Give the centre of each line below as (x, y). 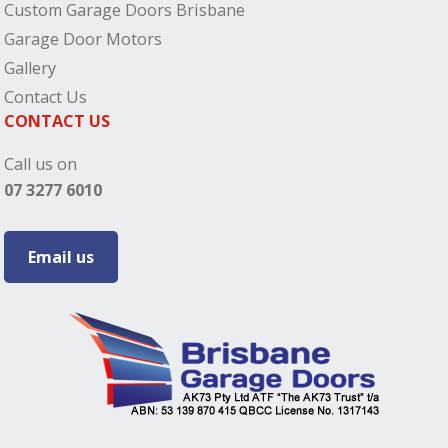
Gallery (30, 68)
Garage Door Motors (83, 38)
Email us (61, 256)
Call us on (41, 163)
